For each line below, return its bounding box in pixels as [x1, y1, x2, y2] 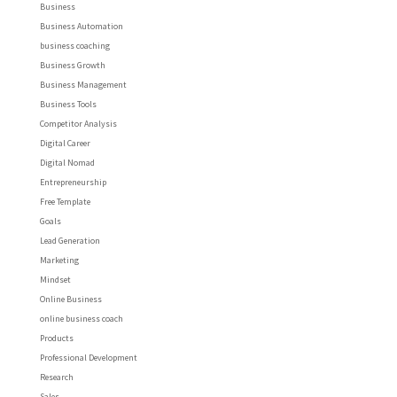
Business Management [39, 78, 127, 90]
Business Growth [39, 58, 105, 71]
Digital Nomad [39, 156, 95, 168]
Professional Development [39, 351, 137, 363]
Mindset [39, 273, 71, 285]
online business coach [39, 312, 123, 324]
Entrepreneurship [39, 175, 106, 188]
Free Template [39, 195, 90, 207]
